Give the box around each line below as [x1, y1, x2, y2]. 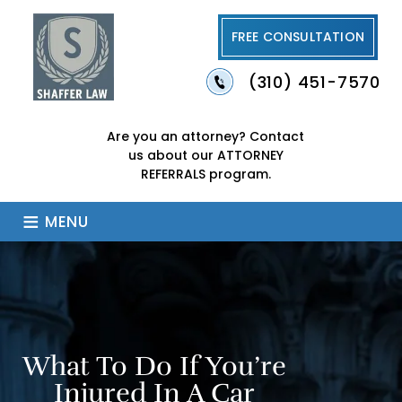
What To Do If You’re [22, 350, 286, 384]
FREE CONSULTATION [231, 28, 364, 46]
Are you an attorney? [107, 127, 249, 146]
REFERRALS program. [140, 165, 271, 184]
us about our [127, 146, 214, 165]
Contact [249, 127, 304, 146]
